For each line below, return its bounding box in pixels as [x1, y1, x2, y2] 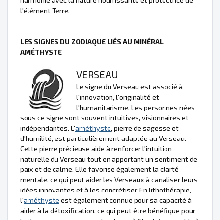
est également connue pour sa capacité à [59, 195, 192, 204]
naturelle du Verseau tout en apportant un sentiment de [20, 154, 197, 163]
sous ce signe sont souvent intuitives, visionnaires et [20, 113, 189, 122]
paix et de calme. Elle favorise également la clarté [20, 165, 179, 173]
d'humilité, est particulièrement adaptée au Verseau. [20, 134, 186, 142]
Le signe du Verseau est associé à [76, 82, 183, 91]
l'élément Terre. [20, 6, 70, 15]
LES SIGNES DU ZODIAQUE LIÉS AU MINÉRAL [20, 37, 164, 46]
